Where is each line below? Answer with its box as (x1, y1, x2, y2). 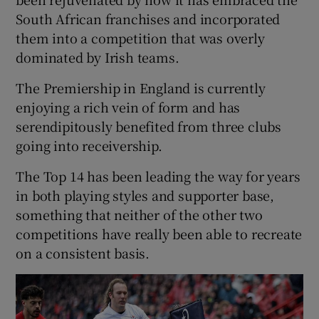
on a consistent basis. (16, 243, 150, 262)
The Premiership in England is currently (16, 78, 266, 97)
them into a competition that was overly (16, 28, 265, 47)
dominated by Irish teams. (16, 47, 179, 66)
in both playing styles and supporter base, (16, 185, 275, 204)
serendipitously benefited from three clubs (16, 116, 282, 135)
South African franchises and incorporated (16, 9, 281, 28)
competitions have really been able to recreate (16, 224, 303, 243)
